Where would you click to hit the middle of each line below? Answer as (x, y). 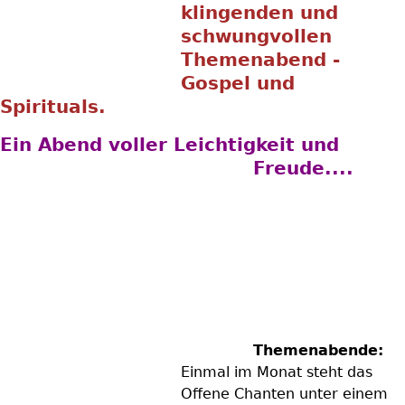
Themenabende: (318, 350)
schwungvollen (256, 36)
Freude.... (303, 168)
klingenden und (259, 13)
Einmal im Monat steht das (277, 372)
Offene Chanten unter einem (284, 394)
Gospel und (238, 83)
